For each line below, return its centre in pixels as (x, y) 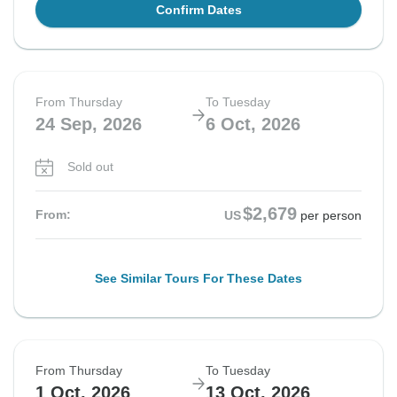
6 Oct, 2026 (253, 125)
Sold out (90, 167)
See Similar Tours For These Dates (198, 279)
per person (331, 216)
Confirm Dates (198, 10)
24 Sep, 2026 (89, 125)
